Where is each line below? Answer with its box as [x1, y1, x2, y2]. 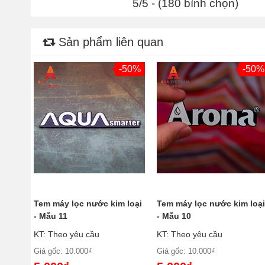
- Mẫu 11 [34, 211, 67, 221]
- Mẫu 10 [157, 211, 192, 221]
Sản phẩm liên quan [55, 35, 163, 49]
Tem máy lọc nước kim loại [34, 198, 142, 208]
